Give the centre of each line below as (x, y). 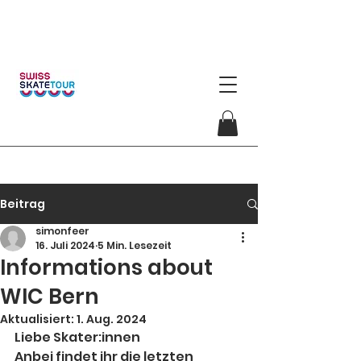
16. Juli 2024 (65, 246)
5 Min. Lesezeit (135, 246)
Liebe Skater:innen (77, 338)
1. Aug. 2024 (112, 320)
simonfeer (62, 231)
